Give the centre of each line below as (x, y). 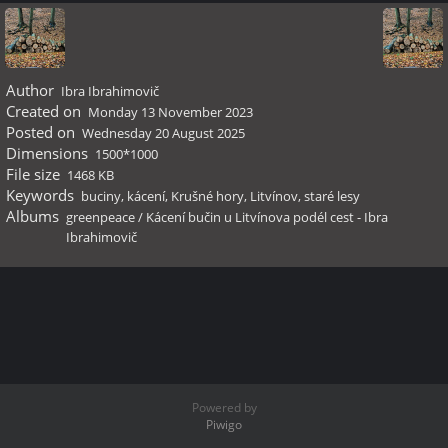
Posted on (40, 132)
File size (32, 174)
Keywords (39, 195)
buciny (101, 196)
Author (29, 90)
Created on (43, 111)
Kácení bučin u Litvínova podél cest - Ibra (267, 217)
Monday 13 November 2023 (170, 112)
